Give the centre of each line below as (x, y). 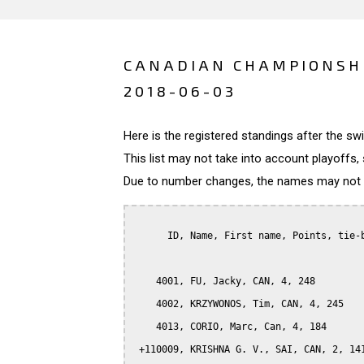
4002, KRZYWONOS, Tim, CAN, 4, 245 (238, 303)
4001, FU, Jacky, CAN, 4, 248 (224, 281)
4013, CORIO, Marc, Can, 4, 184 (230, 326)
